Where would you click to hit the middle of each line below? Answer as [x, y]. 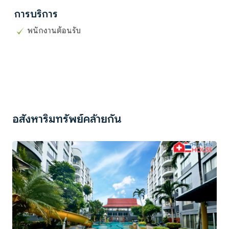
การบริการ [36, 14]
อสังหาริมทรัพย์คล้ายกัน [67, 119]
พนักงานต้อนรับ [54, 30]
